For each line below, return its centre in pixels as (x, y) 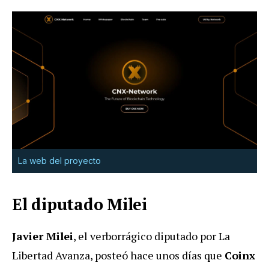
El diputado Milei (80, 204)
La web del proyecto (59, 161)
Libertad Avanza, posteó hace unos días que (118, 255)
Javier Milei (43, 236)
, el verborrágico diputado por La (152, 236)
